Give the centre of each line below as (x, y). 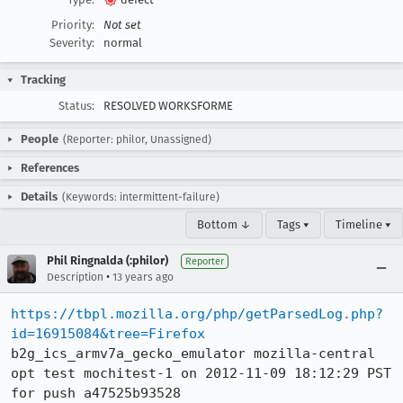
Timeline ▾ (363, 224)
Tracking (43, 80)
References (50, 168)
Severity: (72, 43)
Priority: (73, 25)
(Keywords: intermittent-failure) (141, 197)
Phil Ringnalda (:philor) (107, 260)
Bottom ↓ (224, 224)
